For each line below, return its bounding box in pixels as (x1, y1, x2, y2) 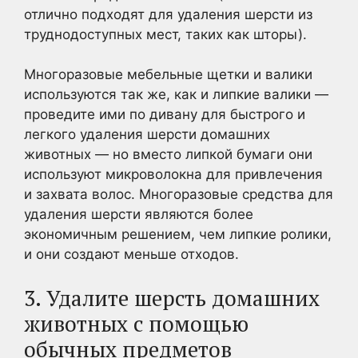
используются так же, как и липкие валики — (24, 86, 328, 102)
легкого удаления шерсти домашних (24, 126, 270, 142)
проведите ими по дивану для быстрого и (24, 106, 305, 122)
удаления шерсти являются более (24, 206, 253, 222)
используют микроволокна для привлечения (24, 166, 323, 182)
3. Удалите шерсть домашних (24, 283, 320, 312)
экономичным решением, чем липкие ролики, (24, 226, 332, 242)
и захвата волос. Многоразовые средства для (24, 186, 333, 202)
